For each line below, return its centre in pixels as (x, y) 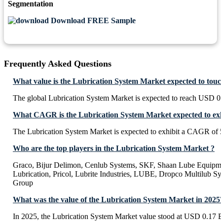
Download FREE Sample (92, 21)
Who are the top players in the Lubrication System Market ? (114, 148)
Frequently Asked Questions (58, 64)
